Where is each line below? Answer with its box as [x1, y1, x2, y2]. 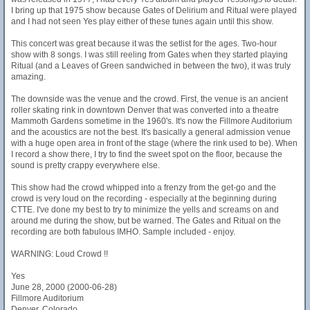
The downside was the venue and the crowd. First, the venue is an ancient [11, 94, 288, 104]
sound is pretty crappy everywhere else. [11, 161, 160, 170]
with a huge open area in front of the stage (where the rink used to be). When [11, 138, 298, 148]
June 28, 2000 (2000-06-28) [11, 282, 117, 292]
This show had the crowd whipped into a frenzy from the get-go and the [11, 183, 276, 192]
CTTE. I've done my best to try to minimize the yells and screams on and [11, 205, 279, 215]
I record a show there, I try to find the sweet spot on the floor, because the [11, 149, 282, 159]
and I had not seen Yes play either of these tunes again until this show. [11, 17, 273, 26]
